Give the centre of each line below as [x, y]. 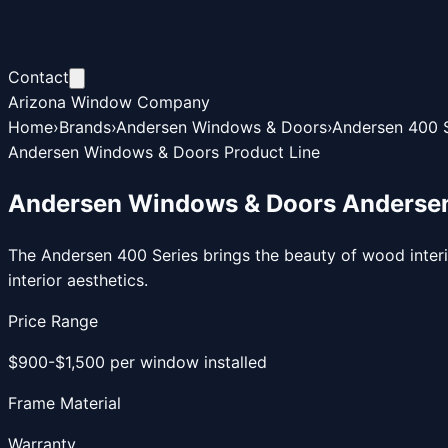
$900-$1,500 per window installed [137, 361]
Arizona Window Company [109, 102]
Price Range [53, 320]
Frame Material [64, 402]
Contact [38, 77]
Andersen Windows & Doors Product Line [164, 152]
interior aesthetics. [78, 279]
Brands [85, 127]
